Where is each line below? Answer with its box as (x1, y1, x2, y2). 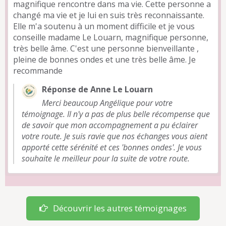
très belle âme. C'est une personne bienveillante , (13, 42, 199, 54)
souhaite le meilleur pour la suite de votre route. (22, 152, 190, 164)
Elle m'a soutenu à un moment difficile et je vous (13, 20, 195, 32)
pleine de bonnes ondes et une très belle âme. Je (13, 53, 196, 65)
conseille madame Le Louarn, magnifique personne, (13, 31, 208, 43)
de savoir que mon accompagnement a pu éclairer (22, 119, 198, 131)
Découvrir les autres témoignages (53, 202, 187, 214)
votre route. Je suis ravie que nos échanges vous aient (22, 130, 207, 142)
